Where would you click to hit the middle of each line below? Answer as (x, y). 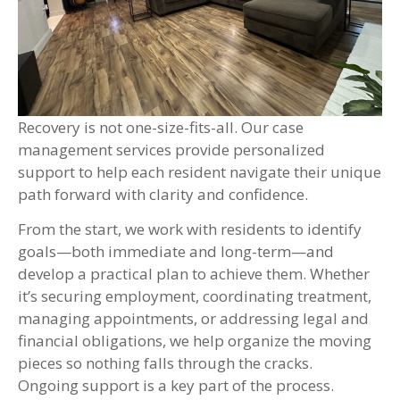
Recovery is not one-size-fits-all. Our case (161, 127)
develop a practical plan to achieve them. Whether (194, 274)
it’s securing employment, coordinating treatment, (195, 296)
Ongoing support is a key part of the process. (176, 386)
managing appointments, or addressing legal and (193, 319)
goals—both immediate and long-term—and (176, 252)
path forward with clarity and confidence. (163, 194)
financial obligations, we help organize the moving (195, 341)
